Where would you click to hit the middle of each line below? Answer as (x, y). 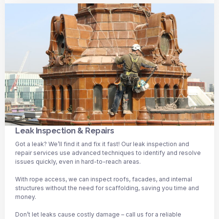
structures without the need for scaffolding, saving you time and (107, 188)
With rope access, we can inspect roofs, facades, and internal (104, 179)
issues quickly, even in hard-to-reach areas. (78, 161)
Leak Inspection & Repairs (65, 131)
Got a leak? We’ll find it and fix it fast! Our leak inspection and (102, 144)
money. (26, 197)
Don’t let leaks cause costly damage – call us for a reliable (98, 214)
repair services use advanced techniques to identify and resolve (108, 153)
